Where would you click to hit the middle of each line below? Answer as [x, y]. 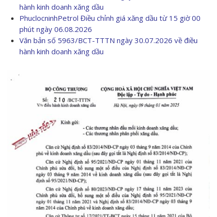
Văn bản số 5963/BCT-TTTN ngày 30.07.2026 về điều [108, 40]
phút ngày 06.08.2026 [56, 29]
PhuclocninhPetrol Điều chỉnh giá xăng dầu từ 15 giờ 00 [110, 18]
